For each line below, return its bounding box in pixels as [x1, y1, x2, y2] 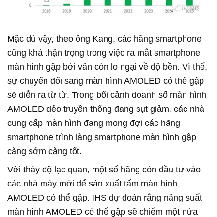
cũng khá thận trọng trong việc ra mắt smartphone [7, 48, 200, 58]
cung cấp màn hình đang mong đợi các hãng [7, 118, 180, 128]
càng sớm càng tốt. [7, 146, 82, 156]
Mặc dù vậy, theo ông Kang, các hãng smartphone [7, 34, 201, 44]
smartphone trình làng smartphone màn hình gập [7, 132, 196, 142]
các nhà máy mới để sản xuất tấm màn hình [7, 179, 177, 189]
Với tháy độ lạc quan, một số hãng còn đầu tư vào [7, 165, 201, 175]
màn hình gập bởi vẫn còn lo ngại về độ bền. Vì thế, [7, 62, 207, 72]
